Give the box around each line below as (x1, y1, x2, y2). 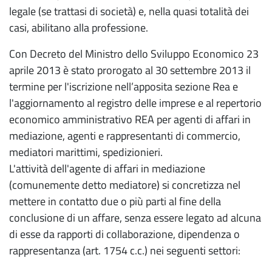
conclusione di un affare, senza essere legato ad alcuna (9, 209, 261, 226)
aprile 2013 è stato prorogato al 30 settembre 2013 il (9, 62, 251, 78)
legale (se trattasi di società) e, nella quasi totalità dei (9, 3, 249, 19)
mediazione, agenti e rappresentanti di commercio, (9, 127, 240, 144)
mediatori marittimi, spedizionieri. (9, 144, 163, 160)
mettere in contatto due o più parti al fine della (9, 193, 221, 209)
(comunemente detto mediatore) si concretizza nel (9, 177, 240, 193)
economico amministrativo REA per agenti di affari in (9, 111, 251, 127)
